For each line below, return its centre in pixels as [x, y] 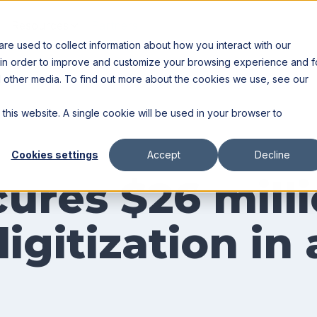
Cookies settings [54, 155]
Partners [115, 25]
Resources [40, 25]
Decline [272, 155]
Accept [163, 155]
